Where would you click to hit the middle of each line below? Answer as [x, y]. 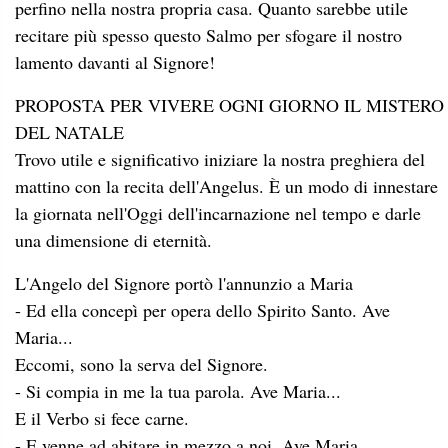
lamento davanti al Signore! [118, 61]
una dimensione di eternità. [113, 239]
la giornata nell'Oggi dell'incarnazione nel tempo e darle [218, 212]
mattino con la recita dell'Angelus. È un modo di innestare [226, 185]
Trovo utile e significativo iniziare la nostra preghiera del [220, 158]
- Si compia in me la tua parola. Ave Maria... [178, 390]
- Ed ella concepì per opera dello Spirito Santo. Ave [202, 309]
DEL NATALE [69, 131]
